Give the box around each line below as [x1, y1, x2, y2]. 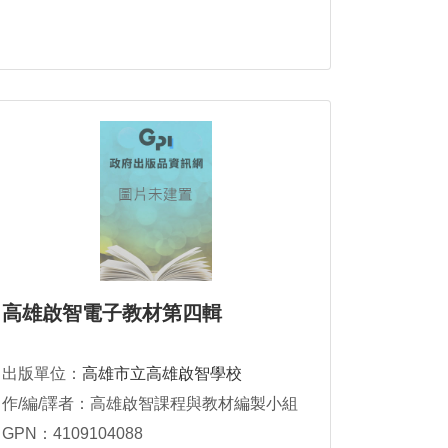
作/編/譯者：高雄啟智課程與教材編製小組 [2, 395, 298, 413]
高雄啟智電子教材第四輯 [2, 302, 222, 325]
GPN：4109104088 [2, 425, 143, 443]
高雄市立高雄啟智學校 [82, 365, 242, 383]
